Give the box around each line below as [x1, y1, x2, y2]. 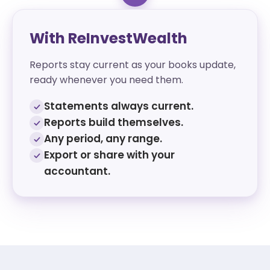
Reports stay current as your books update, [30, 58, 236, 72]
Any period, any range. [44, 131, 162, 146]
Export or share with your [44, 148, 175, 162]
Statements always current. [44, 99, 193, 113]
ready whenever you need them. [30, 73, 183, 87]
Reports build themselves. [44, 115, 183, 130]
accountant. [44, 164, 110, 178]
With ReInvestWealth [30, 28, 187, 48]
